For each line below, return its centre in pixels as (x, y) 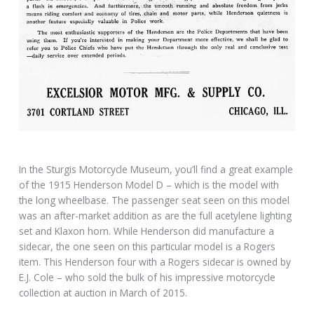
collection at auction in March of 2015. (103, 292)
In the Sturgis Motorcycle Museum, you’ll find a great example (156, 169)
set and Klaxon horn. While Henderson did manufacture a (147, 231)
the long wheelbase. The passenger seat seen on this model (155, 200)
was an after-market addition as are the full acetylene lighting (156, 215)
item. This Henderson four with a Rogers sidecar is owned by (155, 261)
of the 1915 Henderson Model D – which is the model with (149, 184)
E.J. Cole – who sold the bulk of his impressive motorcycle (148, 277)
